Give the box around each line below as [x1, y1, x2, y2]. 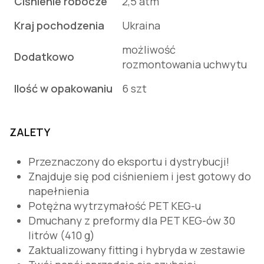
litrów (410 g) [28, 228, 95, 242]
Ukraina [122, 18, 160, 32]
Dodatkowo [14, 49, 74, 64]
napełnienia [28, 184, 89, 198]
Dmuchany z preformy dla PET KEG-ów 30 [28, 213, 235, 227]
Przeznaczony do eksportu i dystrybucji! [28, 154, 229, 169]
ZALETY [9, 125, 50, 139]
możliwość [122, 42, 176, 57]
